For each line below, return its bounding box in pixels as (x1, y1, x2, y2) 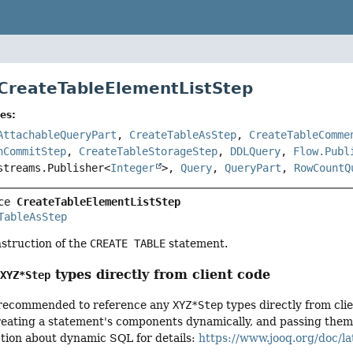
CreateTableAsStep (129, 128, 237, 142)
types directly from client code (50, 266, 271, 282)
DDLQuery (230, 145, 281, 158)
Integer (110, 162, 155, 175)
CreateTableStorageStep (79, 145, 218, 158)
